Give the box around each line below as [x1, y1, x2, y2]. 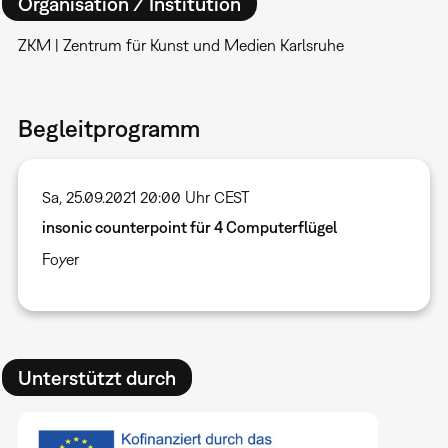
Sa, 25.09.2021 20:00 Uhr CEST [41, 188, 250, 207]
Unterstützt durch [17, 365, 176, 389]
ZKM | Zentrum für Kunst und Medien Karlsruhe [17, 36, 344, 55]
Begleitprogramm [17, 114, 200, 143]
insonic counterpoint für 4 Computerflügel [41, 218, 337, 237]
